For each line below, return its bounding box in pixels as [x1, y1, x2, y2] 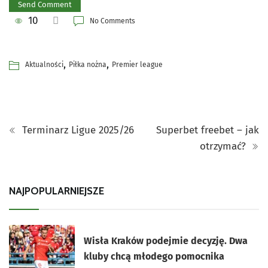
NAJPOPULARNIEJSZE [9, 184, 104, 197]
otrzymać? [200, 139, 249, 153]
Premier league [112, 60, 163, 69]
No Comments [90, 16, 135, 25]
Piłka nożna [69, 60, 106, 69]
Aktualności [25, 60, 63, 69]
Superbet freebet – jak [156, 123, 259, 136]
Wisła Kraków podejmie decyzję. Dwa [84, 234, 248, 246]
